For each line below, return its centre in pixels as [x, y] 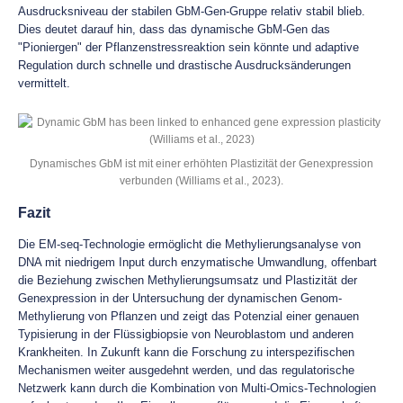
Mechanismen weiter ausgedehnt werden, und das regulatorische [186, 370]
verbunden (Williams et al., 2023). [201, 180]
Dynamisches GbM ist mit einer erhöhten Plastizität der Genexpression [201, 163]
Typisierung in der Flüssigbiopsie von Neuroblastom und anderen [186, 334]
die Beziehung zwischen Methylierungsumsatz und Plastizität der [188, 280]
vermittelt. [44, 83]
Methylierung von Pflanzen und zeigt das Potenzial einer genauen [188, 316]
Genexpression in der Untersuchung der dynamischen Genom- [180, 298]
